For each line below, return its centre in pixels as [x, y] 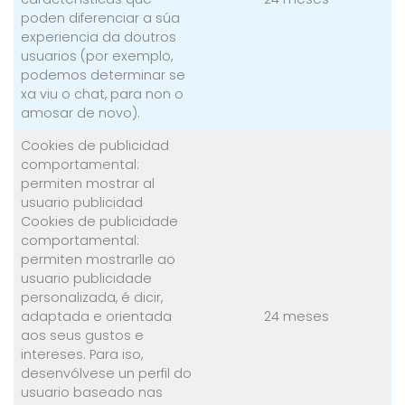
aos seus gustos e [83, 335]
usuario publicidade [87, 278]
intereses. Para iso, [82, 354]
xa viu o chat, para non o [103, 94]
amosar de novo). [81, 113]
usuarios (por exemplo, [97, 56]
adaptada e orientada [97, 316]
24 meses [297, 316]
